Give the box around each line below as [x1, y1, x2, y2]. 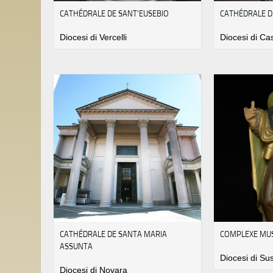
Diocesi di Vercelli [60, 32, 127, 43]
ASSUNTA [60, 240, 93, 252]
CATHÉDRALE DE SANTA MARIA [60, 228, 167, 239]
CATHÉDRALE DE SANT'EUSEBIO [60, 8, 169, 19]
